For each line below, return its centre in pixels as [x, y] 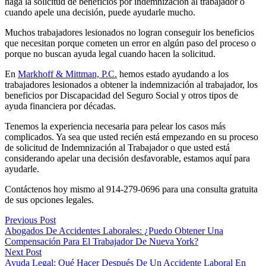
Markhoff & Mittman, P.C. [67, 74]
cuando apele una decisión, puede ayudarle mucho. [100, 12]
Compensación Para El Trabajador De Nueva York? [102, 241]
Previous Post [30, 220]
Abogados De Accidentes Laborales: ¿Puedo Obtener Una [114, 230]
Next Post [23, 252]
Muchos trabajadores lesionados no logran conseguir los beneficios [129, 32]
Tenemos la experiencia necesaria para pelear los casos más [115, 126]
